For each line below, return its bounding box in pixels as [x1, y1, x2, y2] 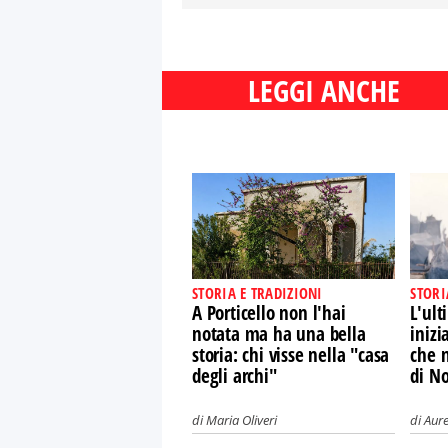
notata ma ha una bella [192, 321, 366, 347]
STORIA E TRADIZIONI [192, 283, 323, 303]
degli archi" [192, 363, 277, 389]
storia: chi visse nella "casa [192, 342, 390, 368]
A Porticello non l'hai [192, 300, 346, 326]
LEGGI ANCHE [248, 70, 400, 111]
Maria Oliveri [206, 411, 277, 429]
